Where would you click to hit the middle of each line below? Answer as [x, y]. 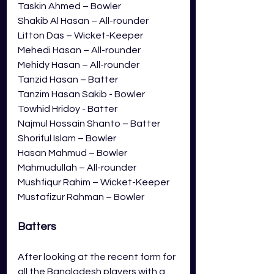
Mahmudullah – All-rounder [77, 167]
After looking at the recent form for [98, 257]
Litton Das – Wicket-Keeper [80, 35]
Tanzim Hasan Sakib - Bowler [81, 94]
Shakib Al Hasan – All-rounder [83, 20]
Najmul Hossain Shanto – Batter [89, 123]
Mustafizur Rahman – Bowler [81, 197]
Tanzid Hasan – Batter [68, 79]
